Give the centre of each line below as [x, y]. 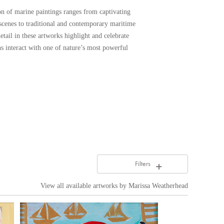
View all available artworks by [84, 186]
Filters [142, 164]
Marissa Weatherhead [158, 186]
